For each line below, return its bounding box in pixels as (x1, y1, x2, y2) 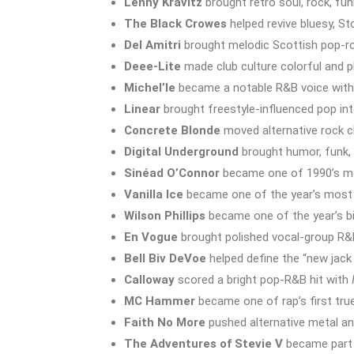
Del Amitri (124, 37, 181, 52)
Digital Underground (124, 144, 239, 159)
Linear (124, 101, 160, 116)
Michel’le (124, 80, 175, 95)
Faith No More (124, 314, 205, 330)
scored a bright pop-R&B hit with (175, 272, 352, 287)
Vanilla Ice (124, 186, 183, 201)
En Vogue (124, 229, 178, 244)
